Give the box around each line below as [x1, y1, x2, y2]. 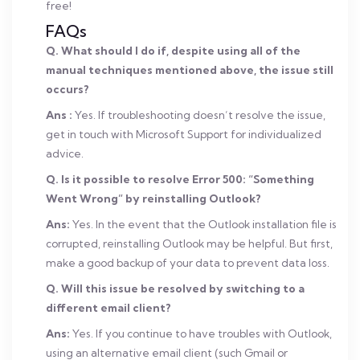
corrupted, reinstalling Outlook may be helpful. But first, [46, 237, 333, 250]
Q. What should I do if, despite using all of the [46, 44, 301, 57]
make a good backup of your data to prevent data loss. [46, 256, 329, 269]
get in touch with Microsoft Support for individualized [46, 128, 321, 141]
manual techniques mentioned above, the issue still [46, 63, 333, 76]
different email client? [46, 301, 171, 314]
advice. [46, 147, 84, 160]
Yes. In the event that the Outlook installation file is [70, 218, 337, 231]
